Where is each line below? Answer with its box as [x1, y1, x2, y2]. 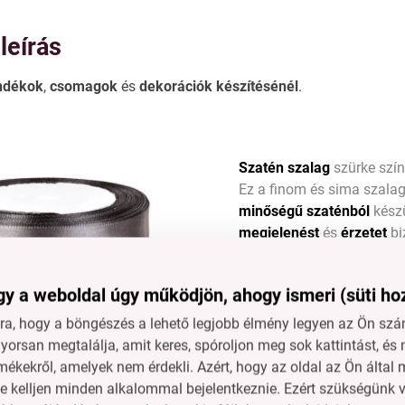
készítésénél [216, 77, 299, 95]
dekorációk [139, 77, 213, 95]
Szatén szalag [239, 158, 331, 176]
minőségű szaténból [239, 202, 371, 220]
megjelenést [239, 223, 320, 241]
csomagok [50, 77, 118, 95]
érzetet [341, 223, 388, 241]
